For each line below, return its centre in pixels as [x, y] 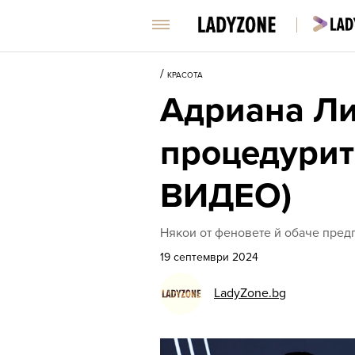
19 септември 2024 [209, 257]
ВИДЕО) [226, 196]
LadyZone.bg [250, 293]
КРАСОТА [185, 75]
